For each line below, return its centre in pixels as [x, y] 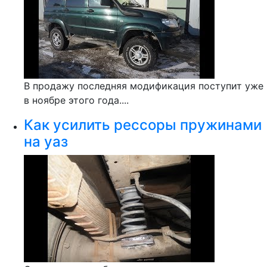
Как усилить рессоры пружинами [143, 125]
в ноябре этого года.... [76, 100]
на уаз [46, 142]
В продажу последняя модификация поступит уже [144, 86]
